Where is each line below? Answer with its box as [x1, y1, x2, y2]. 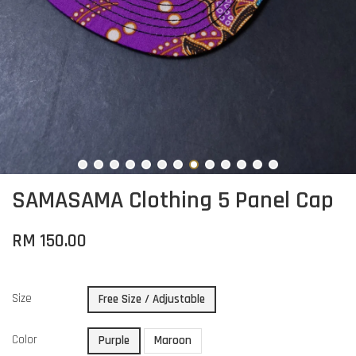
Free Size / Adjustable [99, 292, 205, 308]
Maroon [154, 333, 192, 349]
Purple [99, 333, 130, 349]
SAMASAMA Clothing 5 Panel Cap [12, 185, 334, 216]
